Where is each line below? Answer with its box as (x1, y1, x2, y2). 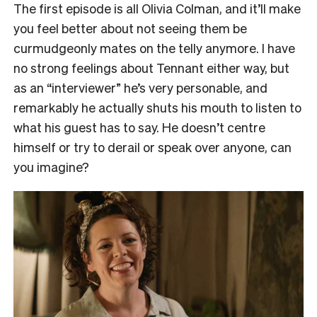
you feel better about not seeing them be (13, 20, 247, 37)
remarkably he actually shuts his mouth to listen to (13, 99, 301, 116)
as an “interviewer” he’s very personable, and (13, 79, 267, 96)
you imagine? (13, 158, 89, 175)
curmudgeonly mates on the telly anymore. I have (13, 40, 295, 57)
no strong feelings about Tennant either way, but (13, 59, 289, 76)
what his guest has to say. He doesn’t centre (13, 119, 265, 136)
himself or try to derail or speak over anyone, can (13, 139, 292, 156)
